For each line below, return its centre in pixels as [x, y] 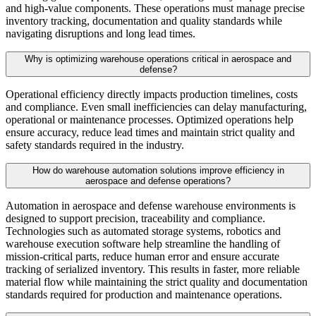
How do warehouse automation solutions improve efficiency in [158, 170]
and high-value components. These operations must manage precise [155, 8]
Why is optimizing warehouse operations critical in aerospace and [158, 59]
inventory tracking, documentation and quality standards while [144, 20]
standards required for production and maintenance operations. [144, 294]
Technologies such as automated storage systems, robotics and [143, 231]
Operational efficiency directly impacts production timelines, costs [152, 94]
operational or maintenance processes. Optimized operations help [150, 119]
